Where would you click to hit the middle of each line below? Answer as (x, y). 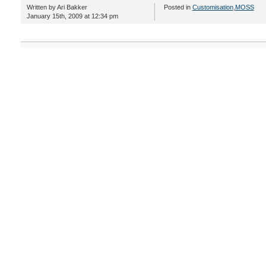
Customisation (213, 7)
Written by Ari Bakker (57, 7)
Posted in (178, 7)
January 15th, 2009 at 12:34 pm (72, 16)
